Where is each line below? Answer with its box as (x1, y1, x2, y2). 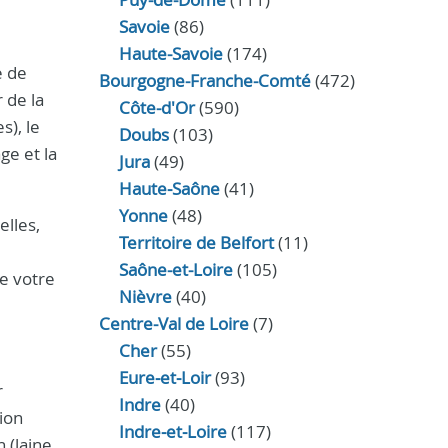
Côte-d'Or (118, 96, 195, 119)
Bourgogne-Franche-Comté (98, 69, 311, 92)
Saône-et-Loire (118, 258, 233, 281)
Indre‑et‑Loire (118, 420, 227, 443)
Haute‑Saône (118, 177, 220, 200)
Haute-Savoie (118, 42, 223, 65)
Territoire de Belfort (118, 231, 274, 254)
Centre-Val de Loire (98, 312, 249, 335)
